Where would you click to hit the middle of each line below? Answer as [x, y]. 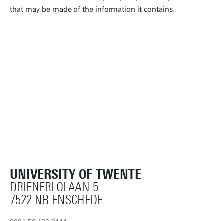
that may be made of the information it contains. [92, 9]
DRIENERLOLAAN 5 [54, 187]
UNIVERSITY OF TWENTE [75, 174]
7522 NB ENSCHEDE [56, 200]
